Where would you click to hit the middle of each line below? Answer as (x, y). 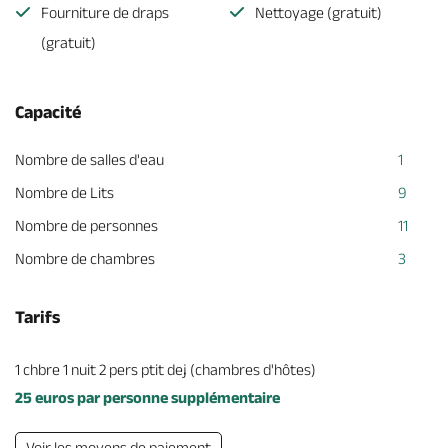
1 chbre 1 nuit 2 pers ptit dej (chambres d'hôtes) (165, 369)
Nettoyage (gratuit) (318, 12)
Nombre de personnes (86, 225)
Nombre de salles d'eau (89, 159)
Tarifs (37, 317)
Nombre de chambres (85, 258)
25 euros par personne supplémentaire (147, 397)
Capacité (48, 112)
